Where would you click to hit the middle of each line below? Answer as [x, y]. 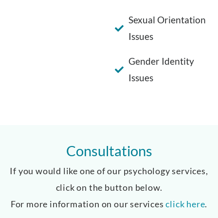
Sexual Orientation [167, 19]
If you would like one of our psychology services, [109, 171]
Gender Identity [161, 61]
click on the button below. [109, 187]
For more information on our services [88, 204]
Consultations [109, 150]
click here [185, 204]
